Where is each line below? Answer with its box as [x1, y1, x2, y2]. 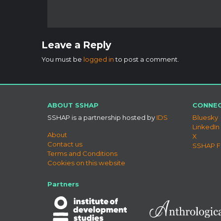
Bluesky [192, 113, 218, 121]
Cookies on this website [47, 158, 125, 167]
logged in [83, 55, 114, 63]
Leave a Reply [41, 38, 111, 51]
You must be [41, 55, 83, 63]
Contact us [47, 140, 82, 148]
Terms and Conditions [47, 149, 117, 157]
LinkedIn [192, 122, 220, 131]
